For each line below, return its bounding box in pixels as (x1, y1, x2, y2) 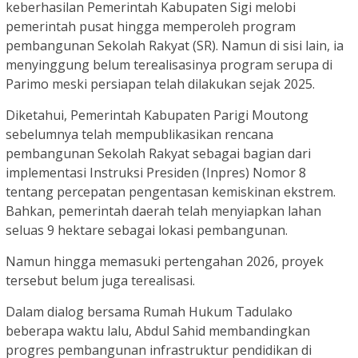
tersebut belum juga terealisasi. (6, 271, 195, 289)
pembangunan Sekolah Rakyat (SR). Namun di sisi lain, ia (6, 36, 344, 54)
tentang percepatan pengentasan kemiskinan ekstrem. (6, 182, 336, 201)
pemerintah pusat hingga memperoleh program (6, 17, 296, 35)
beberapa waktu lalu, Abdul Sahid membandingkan (6, 321, 310, 340)
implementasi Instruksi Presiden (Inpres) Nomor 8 (6, 163, 306, 181)
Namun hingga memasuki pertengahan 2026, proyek (6, 252, 324, 270)
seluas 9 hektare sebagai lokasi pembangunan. (6, 221, 288, 239)
